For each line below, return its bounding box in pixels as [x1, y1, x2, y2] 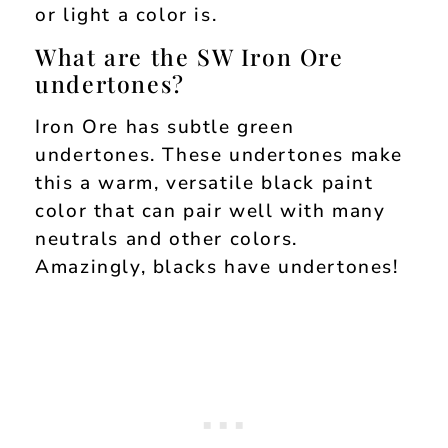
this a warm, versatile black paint [35, 170, 374, 197]
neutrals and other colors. [35, 226, 298, 253]
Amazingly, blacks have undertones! [35, 254, 399, 281]
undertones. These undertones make [35, 142, 404, 169]
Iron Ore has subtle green [35, 114, 295, 141]
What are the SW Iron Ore [35, 41, 344, 73]
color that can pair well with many [35, 198, 386, 225]
